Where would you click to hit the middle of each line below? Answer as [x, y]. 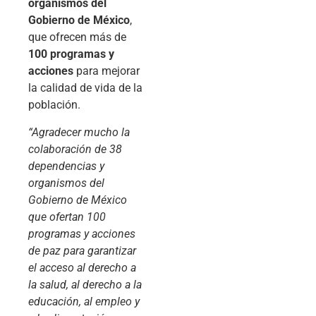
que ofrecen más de [77, 37]
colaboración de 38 [75, 149]
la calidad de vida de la [85, 88]
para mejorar [107, 71]
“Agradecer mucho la [79, 132]
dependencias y [66, 166]
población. [54, 105]
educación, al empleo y [84, 301]
